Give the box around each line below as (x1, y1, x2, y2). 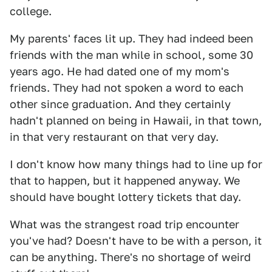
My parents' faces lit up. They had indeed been (10, 32, 253, 45)
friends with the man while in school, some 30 (10, 49, 253, 61)
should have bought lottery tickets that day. (10, 191, 241, 203)
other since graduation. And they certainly (10, 98, 231, 110)
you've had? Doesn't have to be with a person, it (10, 234, 262, 247)
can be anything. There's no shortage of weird (10, 251, 251, 263)
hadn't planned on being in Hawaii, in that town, (10, 114, 262, 127)
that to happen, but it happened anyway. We (10, 174, 240, 187)
